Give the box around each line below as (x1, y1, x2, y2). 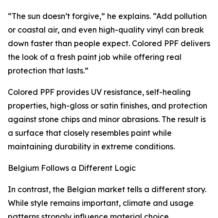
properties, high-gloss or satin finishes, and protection (8, 101, 207, 111)
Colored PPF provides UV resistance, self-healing (8, 87, 191, 97)
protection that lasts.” (8, 66, 89, 76)
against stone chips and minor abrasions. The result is (8, 114, 206, 125)
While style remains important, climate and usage (8, 198, 194, 208)
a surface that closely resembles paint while (8, 128, 172, 138)
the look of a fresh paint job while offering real (8, 52, 182, 62)
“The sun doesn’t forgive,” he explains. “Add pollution (8, 11, 207, 21)
